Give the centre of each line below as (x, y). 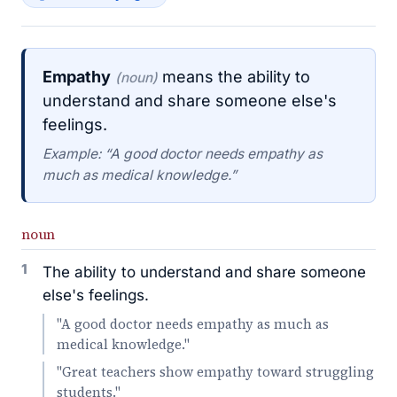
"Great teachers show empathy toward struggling (215, 372)
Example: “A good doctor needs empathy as (183, 154)
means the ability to (234, 77)
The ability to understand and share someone (204, 272)
